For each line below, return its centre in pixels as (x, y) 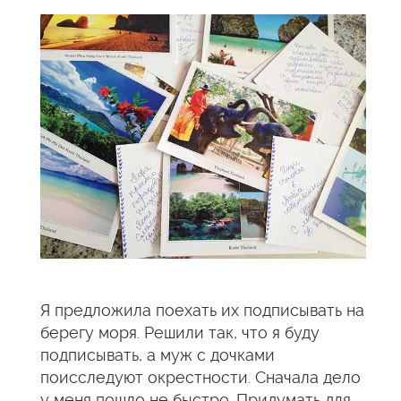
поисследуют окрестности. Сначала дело (200, 377)
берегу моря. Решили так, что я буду (180, 333)
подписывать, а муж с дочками (158, 355)
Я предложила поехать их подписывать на (202, 310)
